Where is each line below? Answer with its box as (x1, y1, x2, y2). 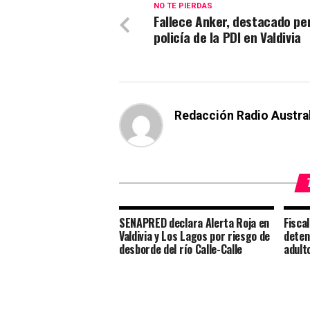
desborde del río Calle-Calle (119, 241, 243, 258)
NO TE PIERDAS (154, 1, 212, 11)
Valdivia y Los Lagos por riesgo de (119, 228, 271, 245)
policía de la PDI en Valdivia (154, 27, 301, 48)
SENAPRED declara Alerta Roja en (119, 215, 270, 232)
